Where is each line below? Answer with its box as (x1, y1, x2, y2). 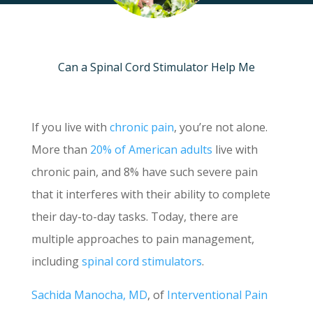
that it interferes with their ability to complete (31, 187, 270, 203)
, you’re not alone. (173, 119, 268, 136)
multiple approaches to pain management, (31, 231, 254, 247)
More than (31, 142, 90, 158)
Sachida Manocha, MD (31, 287, 147, 303)
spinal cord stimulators (81, 254, 202, 270)
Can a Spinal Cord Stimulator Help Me (57, 59, 255, 75)
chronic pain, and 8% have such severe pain (31, 164, 258, 180)
